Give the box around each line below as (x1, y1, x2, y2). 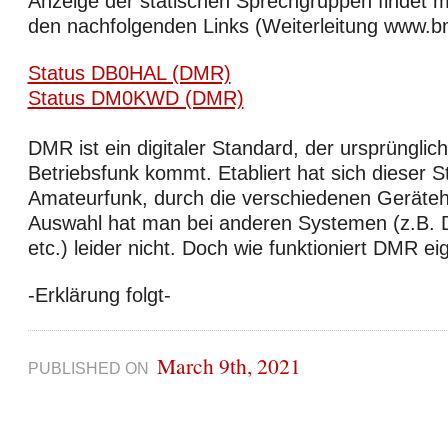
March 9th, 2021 (156, 351, 301, 380)
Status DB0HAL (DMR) (27, 62, 231, 84)
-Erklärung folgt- (27, 284, 171, 306)
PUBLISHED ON (27, 360, 157, 377)
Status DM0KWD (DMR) (27, 87, 244, 109)
